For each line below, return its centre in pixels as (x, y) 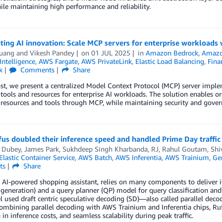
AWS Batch (95, 158)
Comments (37, 70)
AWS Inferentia (138, 158)
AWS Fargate (58, 61)
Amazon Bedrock (172, 53)
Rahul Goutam (184, 149)
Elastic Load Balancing (169, 61)
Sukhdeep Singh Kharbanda (105, 149)
